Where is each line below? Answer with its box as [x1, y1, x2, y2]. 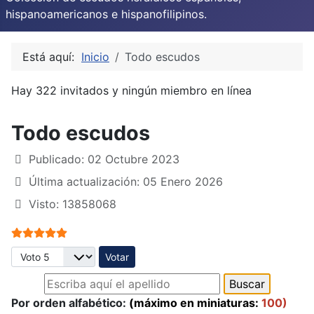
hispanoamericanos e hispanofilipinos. [6, 6, 207, 21]
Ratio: [11, 224, 44, 238]
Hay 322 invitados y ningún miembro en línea [11, 83, 252, 97]
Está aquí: [22, 49, 81, 64]
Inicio [81, 49, 109, 64]
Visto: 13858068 [29, 196, 116, 211]
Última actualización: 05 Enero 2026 [29, 174, 223, 189]
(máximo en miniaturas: [129, 295, 259, 310]
